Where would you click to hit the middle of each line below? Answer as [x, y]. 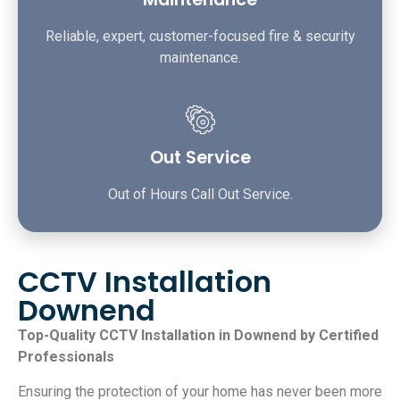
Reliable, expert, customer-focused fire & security [200, 37]
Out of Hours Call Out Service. [200, 195]
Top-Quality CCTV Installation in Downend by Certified [198, 336]
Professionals [66, 357]
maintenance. [200, 58]
